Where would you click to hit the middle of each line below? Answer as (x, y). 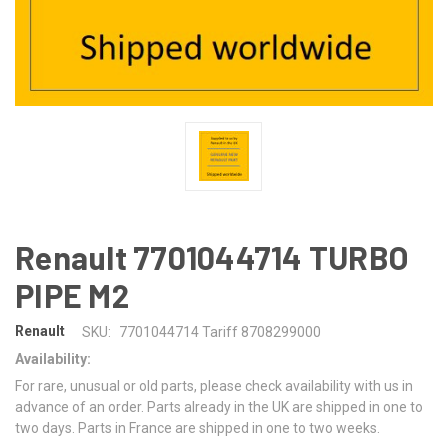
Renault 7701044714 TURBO (212, 256)
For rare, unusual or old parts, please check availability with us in (214, 385)
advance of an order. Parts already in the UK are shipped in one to (219, 406)
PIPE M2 (72, 294)
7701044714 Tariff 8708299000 (219, 331)
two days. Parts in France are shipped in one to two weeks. (197, 427)
